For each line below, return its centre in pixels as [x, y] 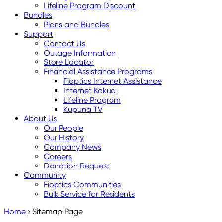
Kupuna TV [83, 109]
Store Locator [69, 62]
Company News [72, 147]
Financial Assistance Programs [98, 72]
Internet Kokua [90, 90]
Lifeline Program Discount [89, 6]
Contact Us [64, 43]
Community [45, 175]
